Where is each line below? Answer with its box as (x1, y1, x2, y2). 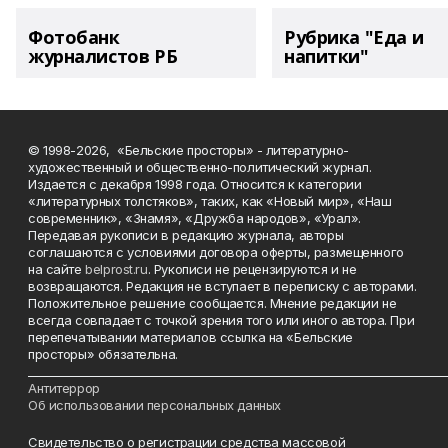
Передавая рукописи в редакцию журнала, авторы (28, 227, 344, 243)
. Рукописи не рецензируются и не (147, 261, 357, 277)
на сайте (28, 261, 86, 277)
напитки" (284, 44, 369, 68)
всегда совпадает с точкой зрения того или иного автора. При (28, 312, 415, 328)
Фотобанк (28, 25, 120, 49)
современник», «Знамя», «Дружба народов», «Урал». (28, 210, 361, 226)
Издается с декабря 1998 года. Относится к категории (28, 176, 362, 192)
